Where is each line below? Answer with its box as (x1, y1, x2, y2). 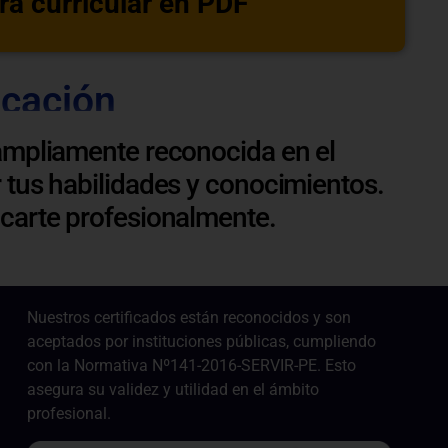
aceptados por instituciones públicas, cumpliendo (27, 332, 377, 352)
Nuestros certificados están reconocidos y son (27, 308, 352, 328)
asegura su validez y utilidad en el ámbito (27, 380, 320, 400)
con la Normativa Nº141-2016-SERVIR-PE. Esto (27, 356, 357, 376)
